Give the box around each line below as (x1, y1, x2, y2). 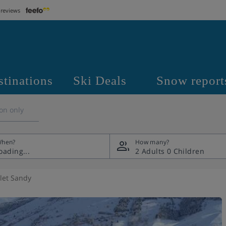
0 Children (166, 146, 204, 156)
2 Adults (135, 146, 167, 156)
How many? (135, 138, 169, 146)
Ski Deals (73, 74, 127, 87)
